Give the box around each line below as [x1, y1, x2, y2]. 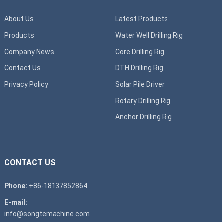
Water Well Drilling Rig [115, 31, 183, 39]
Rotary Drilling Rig [115, 96, 170, 105]
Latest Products [115, 14, 168, 23]
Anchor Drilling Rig [115, 112, 172, 121]
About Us [4, 14, 34, 23]
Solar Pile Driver [115, 80, 165, 88]
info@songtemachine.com [4, 209, 90, 218]
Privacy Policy [4, 80, 48, 88]
